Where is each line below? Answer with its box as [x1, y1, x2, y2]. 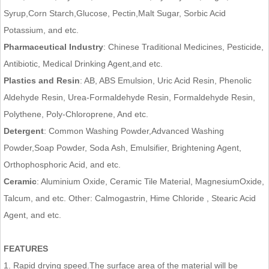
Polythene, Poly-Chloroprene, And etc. [4, 109, 148, 119]
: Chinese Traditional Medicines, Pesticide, [103, 41, 264, 52]
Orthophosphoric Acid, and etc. [4, 159, 121, 169]
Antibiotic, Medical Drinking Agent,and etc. [4, 58, 163, 68]
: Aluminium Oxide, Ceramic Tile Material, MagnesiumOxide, [37, 176, 264, 186]
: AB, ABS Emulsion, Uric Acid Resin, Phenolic [80, 75, 252, 85]
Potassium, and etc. [4, 25, 79, 35]
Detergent [4, 125, 44, 136]
